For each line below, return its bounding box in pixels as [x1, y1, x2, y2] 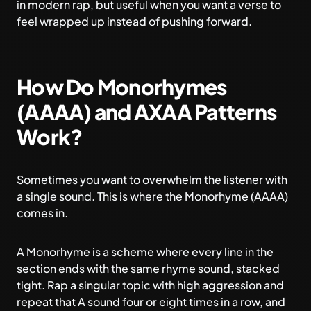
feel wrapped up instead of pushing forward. [17, 14, 252, 28]
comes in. [17, 205, 68, 220]
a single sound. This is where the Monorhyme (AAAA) [17, 189, 288, 203]
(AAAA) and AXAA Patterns [17, 99, 276, 125]
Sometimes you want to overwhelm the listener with [17, 172, 287, 187]
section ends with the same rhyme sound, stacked [17, 261, 280, 276]
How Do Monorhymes [17, 74, 227, 100]
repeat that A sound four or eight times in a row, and [17, 294, 285, 309]
